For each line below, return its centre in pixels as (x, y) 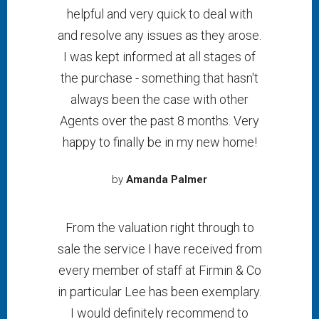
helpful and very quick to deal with (159, 14)
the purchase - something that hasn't (159, 78)
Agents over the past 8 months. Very (159, 121)
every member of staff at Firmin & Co (159, 270)
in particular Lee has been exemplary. (159, 292)
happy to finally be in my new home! (159, 142)
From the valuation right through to (159, 228)
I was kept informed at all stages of (159, 57)
